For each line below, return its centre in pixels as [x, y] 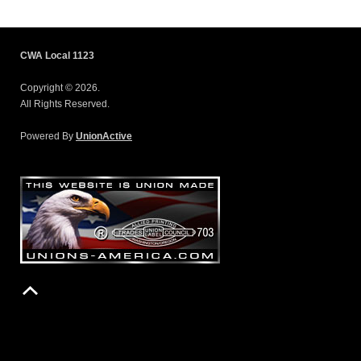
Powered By [48, 136]
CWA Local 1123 [57, 55]
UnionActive [104, 136]
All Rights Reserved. [65, 104]
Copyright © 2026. [60, 87]
